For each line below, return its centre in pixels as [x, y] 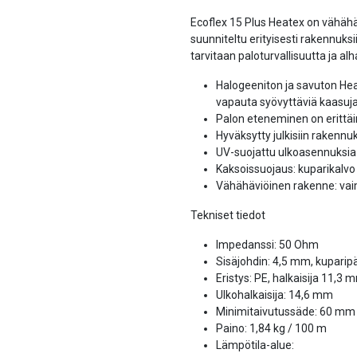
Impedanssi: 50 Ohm [267, 245]
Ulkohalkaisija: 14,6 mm [275, 295]
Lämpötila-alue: [255, 345]
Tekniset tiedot [228, 215]
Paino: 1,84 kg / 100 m [271, 328]
